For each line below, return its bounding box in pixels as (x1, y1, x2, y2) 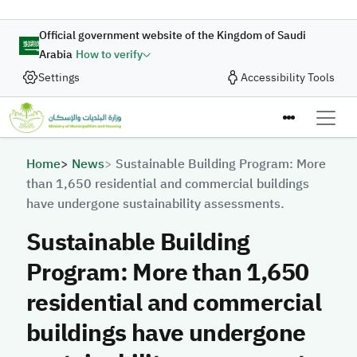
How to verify (76, 46, 143, 63)
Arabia (39, 46, 73, 63)
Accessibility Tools (241, 69, 335, 86)
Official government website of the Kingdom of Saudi (39, 27, 307, 44)
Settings (38, 69, 80, 86)
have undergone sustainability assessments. (25, 194, 284, 214)
